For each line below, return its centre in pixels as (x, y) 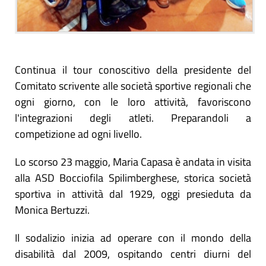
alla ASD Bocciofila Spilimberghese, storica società (133, 178)
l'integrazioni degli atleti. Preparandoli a (133, 118)
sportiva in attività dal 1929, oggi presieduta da (133, 194)
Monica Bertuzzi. (52, 210)
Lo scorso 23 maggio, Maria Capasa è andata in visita (133, 161)
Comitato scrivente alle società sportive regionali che (133, 85)
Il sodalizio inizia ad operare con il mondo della (133, 237)
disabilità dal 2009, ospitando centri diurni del (133, 254)
